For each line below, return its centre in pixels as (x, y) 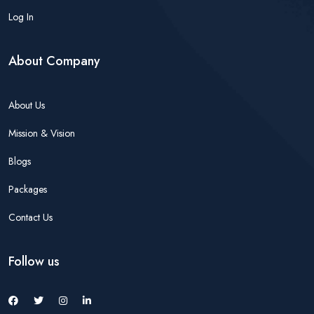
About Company (54, 61)
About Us (27, 105)
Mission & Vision (42, 133)
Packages (28, 189)
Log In (21, 16)
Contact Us (30, 217)
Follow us (34, 261)
